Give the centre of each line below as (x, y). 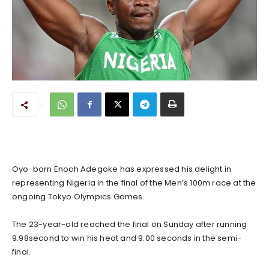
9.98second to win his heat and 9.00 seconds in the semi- (127, 238)
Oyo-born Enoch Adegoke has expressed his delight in (122, 169)
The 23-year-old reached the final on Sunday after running (130, 224)
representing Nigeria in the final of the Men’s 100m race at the (134, 183)
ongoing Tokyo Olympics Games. (78, 196)
